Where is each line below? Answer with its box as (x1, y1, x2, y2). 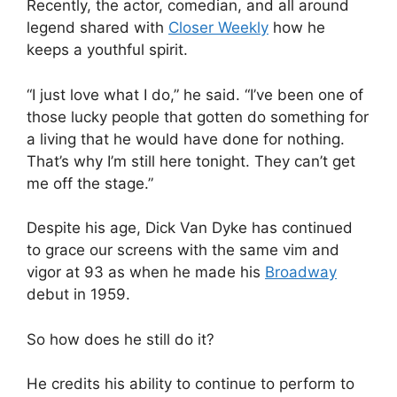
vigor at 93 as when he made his (27, 263, 265, 282)
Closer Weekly (168, 19, 269, 37)
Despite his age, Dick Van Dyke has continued (27, 219, 353, 237)
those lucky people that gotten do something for (27, 107, 369, 126)
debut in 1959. (27, 285, 130, 304)
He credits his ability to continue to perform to (27, 375, 354, 393)
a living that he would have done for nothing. (27, 129, 345, 148)
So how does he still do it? (27, 330, 214, 348)
